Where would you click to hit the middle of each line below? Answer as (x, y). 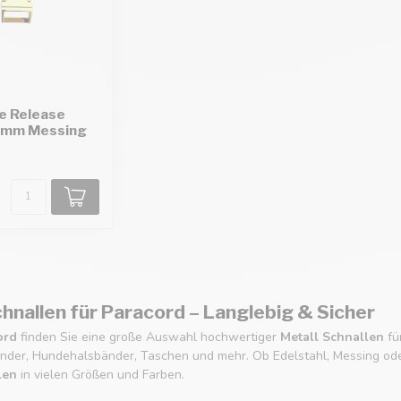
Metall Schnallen (332, 337)
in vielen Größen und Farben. (101, 374)
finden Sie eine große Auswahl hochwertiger (149, 337)
